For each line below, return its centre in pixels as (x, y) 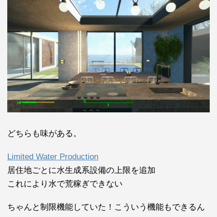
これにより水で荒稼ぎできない (65, 184)
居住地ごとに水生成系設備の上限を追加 (81, 170)
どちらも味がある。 (44, 133)
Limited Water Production (53, 156)
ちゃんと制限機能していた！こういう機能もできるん (106, 207)
